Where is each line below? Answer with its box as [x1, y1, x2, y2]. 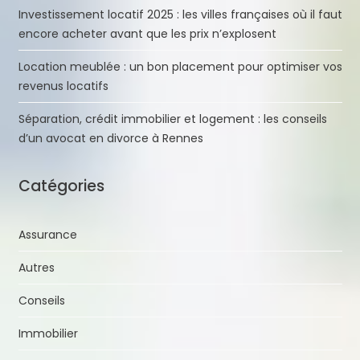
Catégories [18, 174, 104, 197]
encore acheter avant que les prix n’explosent [18, 25, 276, 42]
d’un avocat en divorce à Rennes [18, 129, 203, 146]
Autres [18, 259, 55, 276]
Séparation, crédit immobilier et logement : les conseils [18, 110, 327, 127]
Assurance [18, 226, 77, 243]
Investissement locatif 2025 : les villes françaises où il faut [18, 6, 342, 22]
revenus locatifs [18, 77, 108, 94]
